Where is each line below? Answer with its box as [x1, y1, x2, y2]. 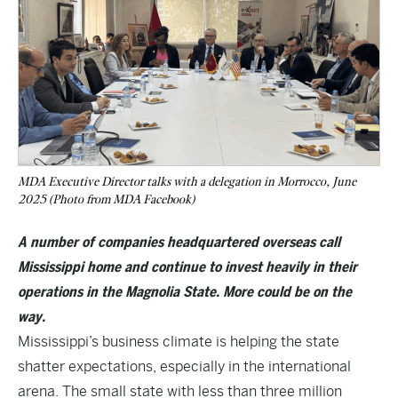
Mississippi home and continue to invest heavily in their [18, 259, 357, 275]
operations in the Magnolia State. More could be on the [18, 283, 352, 300]
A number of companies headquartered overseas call [18, 234, 340, 251]
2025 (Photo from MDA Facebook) [18, 192, 195, 207]
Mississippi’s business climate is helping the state [18, 333, 339, 350]
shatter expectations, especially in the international [18, 358, 351, 375]
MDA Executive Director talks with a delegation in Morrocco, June [18, 174, 356, 189]
